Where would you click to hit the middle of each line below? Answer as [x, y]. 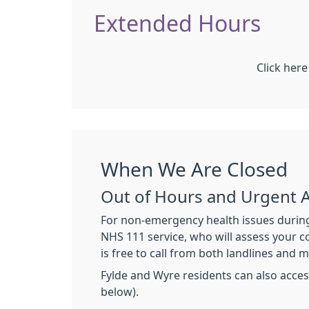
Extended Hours [177, 24]
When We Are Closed [194, 170]
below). [120, 292]
